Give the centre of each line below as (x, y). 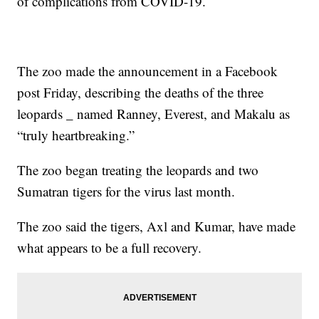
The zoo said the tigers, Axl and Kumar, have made (157, 226)
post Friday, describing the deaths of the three (141, 93)
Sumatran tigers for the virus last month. (126, 192)
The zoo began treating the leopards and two (138, 170)
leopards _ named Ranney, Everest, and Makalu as (154, 114)
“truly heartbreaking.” (76, 135)
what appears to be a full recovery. (110, 248)
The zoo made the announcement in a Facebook (148, 71)
